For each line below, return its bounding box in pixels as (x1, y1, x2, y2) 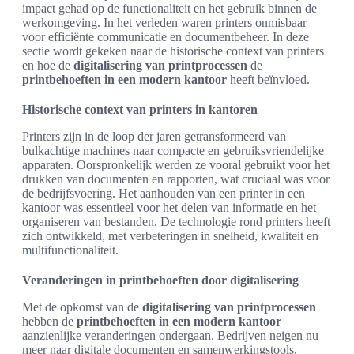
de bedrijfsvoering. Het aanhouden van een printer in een (22, 186, 305, 200)
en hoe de (22, 58, 73, 72)
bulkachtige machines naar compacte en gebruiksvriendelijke (22, 144, 324, 157)
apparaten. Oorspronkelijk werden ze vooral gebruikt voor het (22, 158, 330, 171)
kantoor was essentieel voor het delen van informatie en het (22, 201, 316, 214)
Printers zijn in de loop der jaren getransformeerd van (22, 130, 286, 143)
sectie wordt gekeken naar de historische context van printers (22, 44, 324, 58)
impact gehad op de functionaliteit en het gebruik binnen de (22, 2, 317, 15)
